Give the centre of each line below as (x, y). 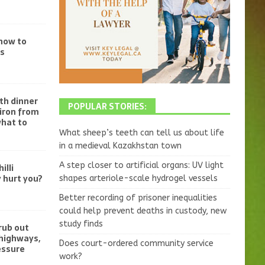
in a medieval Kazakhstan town (120, 146)
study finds (81, 224)
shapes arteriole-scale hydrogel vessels (138, 179)
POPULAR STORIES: (107, 107)
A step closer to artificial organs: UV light (141, 166)
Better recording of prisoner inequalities (138, 198)
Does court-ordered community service (136, 244)
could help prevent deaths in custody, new (143, 211)
